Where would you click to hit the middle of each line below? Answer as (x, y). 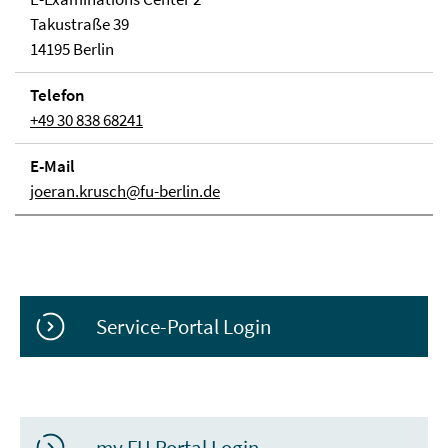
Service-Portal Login (184, 327)
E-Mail (52, 166)
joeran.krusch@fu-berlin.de (125, 191)
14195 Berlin (72, 49)
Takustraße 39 (79, 24)
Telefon (57, 95)
